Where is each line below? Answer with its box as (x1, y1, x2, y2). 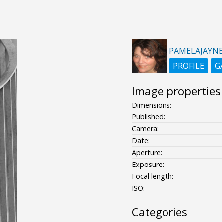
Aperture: (131, 147, 162, 157)
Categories (131, 204, 187, 220)
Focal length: (131, 171, 173, 181)
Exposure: (131, 159, 164, 169)
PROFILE (172, 60, 204, 71)
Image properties (131, 83, 221, 99)
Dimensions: (131, 100, 171, 110)
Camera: (131, 123, 159, 133)
